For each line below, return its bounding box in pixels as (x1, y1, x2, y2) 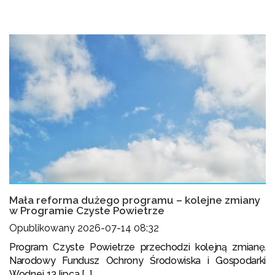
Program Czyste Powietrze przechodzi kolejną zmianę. (9, 241, 266, 254)
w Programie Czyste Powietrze (9, 204, 165, 217)
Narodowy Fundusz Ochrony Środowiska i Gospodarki (9, 255, 266, 267)
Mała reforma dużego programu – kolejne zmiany (9, 194, 260, 207)
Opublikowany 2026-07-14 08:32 (9, 222, 159, 234)
